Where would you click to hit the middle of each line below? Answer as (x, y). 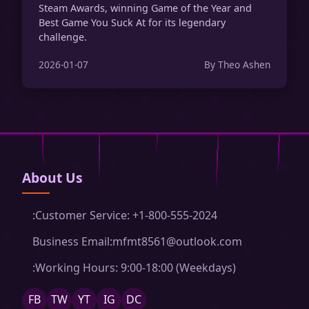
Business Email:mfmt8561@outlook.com (137, 242)
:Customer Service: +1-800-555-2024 (125, 216)
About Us (52, 178)
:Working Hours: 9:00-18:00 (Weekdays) (134, 267)
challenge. (63, 37)
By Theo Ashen (237, 65)
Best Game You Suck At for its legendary (132, 22)
